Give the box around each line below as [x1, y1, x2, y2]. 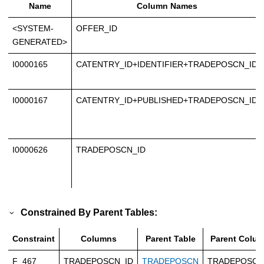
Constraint [12, 234, 55, 244]
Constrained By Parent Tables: [21, 207, 158, 218]
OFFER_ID [76, 23, 117, 33]
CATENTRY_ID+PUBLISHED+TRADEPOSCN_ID [76, 95, 258, 105]
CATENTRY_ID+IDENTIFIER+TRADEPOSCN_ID [76, 59, 258, 69]
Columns [80, 234, 117, 244]
